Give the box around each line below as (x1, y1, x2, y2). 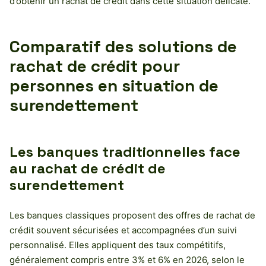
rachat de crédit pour (9, 55, 180, 77)
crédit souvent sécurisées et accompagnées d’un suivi (9, 224, 237, 236)
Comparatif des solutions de (9, 35, 237, 57)
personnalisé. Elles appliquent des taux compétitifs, (9, 239, 226, 251)
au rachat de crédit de (9, 159, 166, 178)
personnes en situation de (9, 74, 218, 96)
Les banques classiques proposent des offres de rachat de (9, 209, 255, 221)
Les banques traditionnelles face (9, 142, 240, 161)
